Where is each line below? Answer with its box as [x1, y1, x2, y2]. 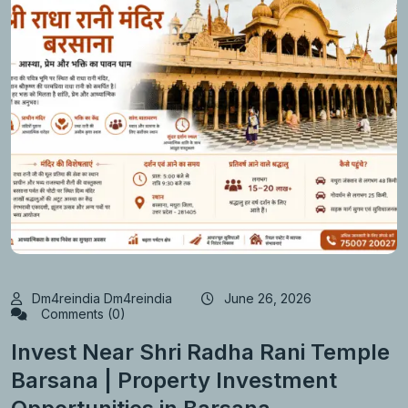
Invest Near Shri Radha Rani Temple [11, 338, 390, 365]
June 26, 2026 [224, 291, 311, 307]
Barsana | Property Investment [11, 366, 337, 393]
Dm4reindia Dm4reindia [32, 291, 172, 307]
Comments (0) [37, 306, 126, 322]
